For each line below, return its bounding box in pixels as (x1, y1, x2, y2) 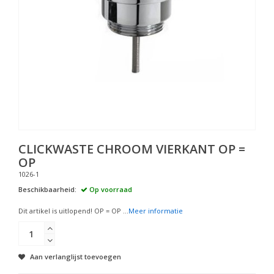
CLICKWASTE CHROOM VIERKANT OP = (18, 141, 245, 157)
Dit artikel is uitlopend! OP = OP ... (18, 206, 128, 215)
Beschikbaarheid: (18, 185, 76, 194)
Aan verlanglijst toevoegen (30, 252, 121, 261)
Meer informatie (128, 206, 183, 215)
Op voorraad (87, 185, 132, 194)
